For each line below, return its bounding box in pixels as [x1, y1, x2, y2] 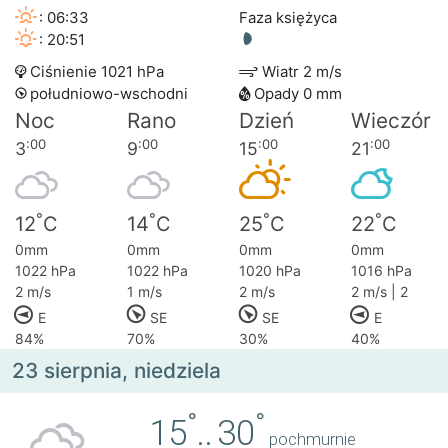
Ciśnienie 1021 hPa [26, 62, 164, 82]
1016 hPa [351, 262, 412, 280]
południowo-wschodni [26, 84, 188, 104]
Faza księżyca [239, 8, 337, 28]
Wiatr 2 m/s [258, 62, 342, 82]
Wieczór [351, 108, 431, 134]
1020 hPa [239, 262, 301, 280]
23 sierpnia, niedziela [12, 358, 221, 384]
